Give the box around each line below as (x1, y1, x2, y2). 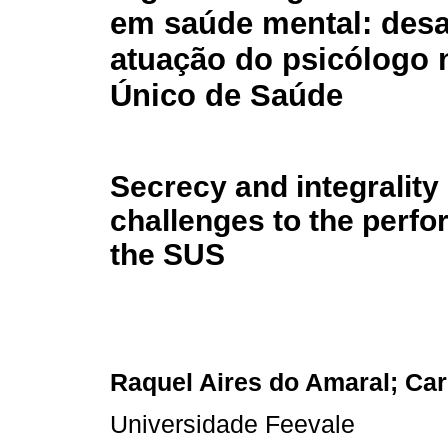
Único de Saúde (110, 78, 343, 114)
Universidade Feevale (110, 410, 355, 438)
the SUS (110, 237, 225, 271)
